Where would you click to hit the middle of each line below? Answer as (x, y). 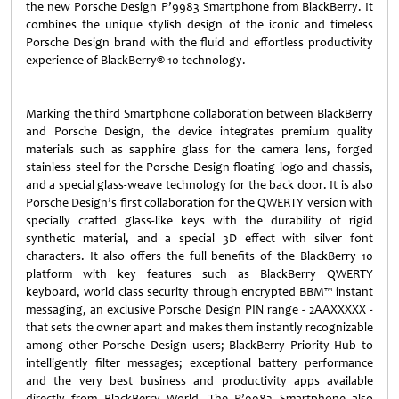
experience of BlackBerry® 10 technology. (136, 60)
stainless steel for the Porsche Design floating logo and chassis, (199, 167)
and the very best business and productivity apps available (199, 381)
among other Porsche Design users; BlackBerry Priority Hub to (199, 345)
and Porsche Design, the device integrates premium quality (199, 131)
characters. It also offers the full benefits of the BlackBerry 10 (199, 256)
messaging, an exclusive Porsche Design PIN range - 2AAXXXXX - (199, 309)
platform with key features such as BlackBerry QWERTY (199, 274)
